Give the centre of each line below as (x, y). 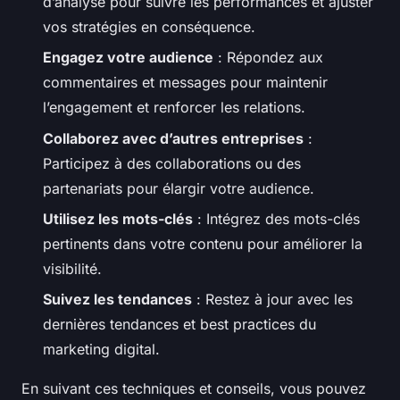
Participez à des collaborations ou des (172, 163)
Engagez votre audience (128, 58)
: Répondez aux (268, 58)
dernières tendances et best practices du (179, 325)
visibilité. (72, 268)
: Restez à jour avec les (272, 300)
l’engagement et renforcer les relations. (174, 108)
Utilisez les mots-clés (118, 218)
